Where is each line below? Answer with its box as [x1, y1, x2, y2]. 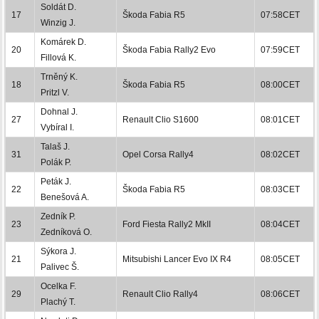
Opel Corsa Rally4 [122, 149, 194, 159]
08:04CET [261, 219, 300, 229]
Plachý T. [41, 296, 75, 307]
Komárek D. [41, 36, 86, 47]
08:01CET [261, 114, 300, 125]
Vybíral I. [41, 122, 74, 132]
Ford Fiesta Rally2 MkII [122, 219, 211, 229]
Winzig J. [41, 17, 75, 28]
